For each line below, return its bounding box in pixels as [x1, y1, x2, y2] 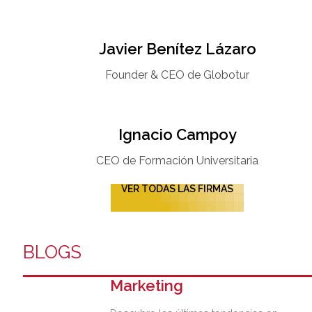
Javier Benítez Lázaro [98, 39, 256, 58]
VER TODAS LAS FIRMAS [121, 182, 234, 194]
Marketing [110, 276, 184, 295]
